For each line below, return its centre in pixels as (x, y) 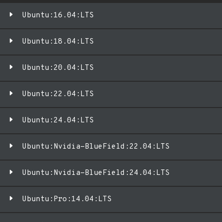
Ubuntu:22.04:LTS (58, 94)
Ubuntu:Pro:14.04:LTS (67, 199)
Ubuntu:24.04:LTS (58, 121)
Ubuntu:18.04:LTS (58, 42)
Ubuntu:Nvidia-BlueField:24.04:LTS (96, 173)
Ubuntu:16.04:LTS (58, 16)
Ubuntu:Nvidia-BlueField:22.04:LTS (96, 147)
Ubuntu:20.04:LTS (58, 68)
